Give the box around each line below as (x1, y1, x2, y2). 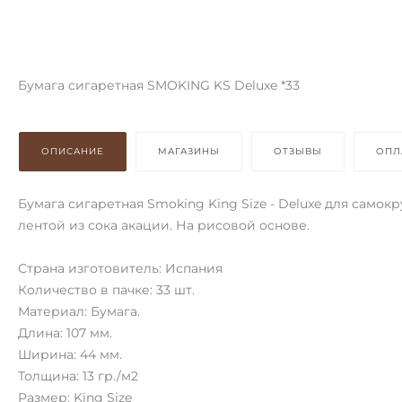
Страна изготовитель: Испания (18, 260, 223, 276)
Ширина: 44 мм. (18, 346, 122, 363)
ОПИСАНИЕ (41, 145, 104, 157)
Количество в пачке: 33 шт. (18, 282, 195, 298)
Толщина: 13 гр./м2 (18, 368, 138, 384)
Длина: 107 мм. (18, 325, 112, 341)
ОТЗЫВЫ (274, 145, 322, 157)
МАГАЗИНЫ (158, 145, 220, 157)
